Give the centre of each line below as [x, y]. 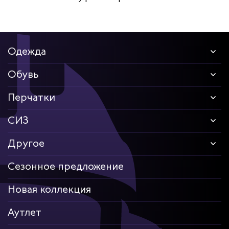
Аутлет [25, 213]
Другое [26, 144]
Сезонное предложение [66, 167]
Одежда [27, 52]
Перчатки [31, 98]
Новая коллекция [49, 190]
